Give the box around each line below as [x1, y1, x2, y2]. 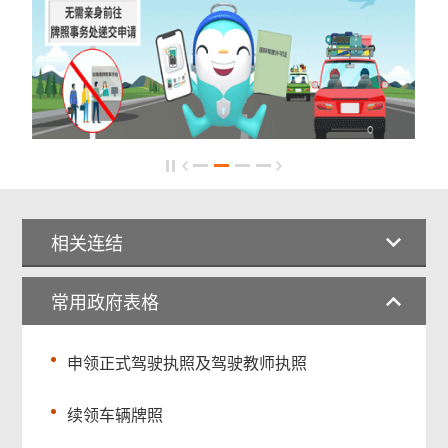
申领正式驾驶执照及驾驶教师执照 [67, 355, 312, 373]
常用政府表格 [51, 293, 160, 314]
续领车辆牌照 [67, 407, 164, 425]
